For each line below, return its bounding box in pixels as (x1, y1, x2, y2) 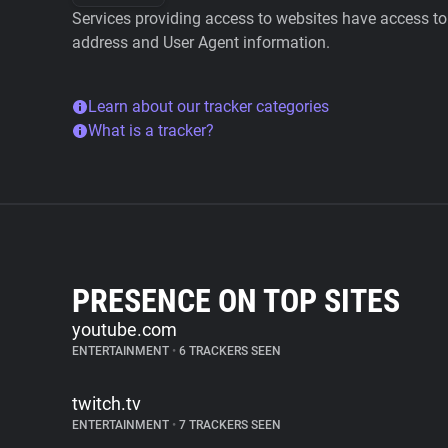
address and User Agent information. (72, 33, 330, 52)
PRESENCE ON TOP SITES (72, 282, 400, 320)
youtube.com (72, 319, 177, 340)
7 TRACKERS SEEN (176, 418, 281, 432)
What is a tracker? (88, 121, 214, 140)
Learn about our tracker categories (88, 97, 329, 116)
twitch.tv (72, 393, 141, 414)
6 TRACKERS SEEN (176, 344, 281, 358)
